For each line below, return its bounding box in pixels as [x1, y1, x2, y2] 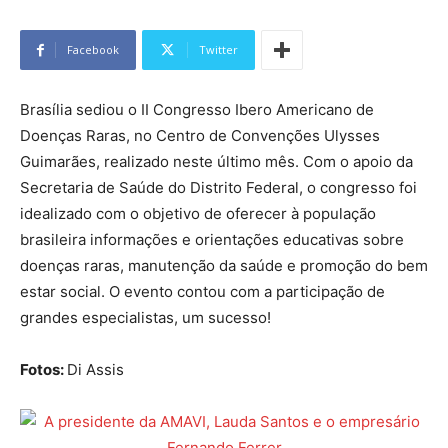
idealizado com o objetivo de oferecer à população [20, 204, 376, 224]
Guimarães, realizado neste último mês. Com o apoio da [20, 152, 413, 172]
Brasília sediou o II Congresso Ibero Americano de [20, 100, 374, 120]
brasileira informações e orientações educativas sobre [20, 230, 404, 250]
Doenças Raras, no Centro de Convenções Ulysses [20, 126, 380, 146]
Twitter [199, 42, 238, 58]
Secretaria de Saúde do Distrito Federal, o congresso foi [20, 178, 417, 198]
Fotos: [20, 360, 67, 380]
